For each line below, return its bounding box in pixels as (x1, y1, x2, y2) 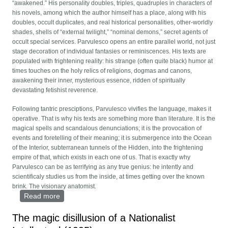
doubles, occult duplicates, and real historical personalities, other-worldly (12, 19, 213, 26)
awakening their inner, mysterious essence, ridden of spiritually (12, 77, 186, 84)
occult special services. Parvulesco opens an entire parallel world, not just (12, 38, 216, 46)
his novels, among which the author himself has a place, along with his (12, 9, 207, 17)
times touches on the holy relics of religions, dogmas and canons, (12, 67, 192, 75)
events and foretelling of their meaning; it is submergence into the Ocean (12, 134, 212, 142)
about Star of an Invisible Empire (60, 192, 165, 201)
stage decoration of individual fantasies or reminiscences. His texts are (12, 48, 207, 55)
